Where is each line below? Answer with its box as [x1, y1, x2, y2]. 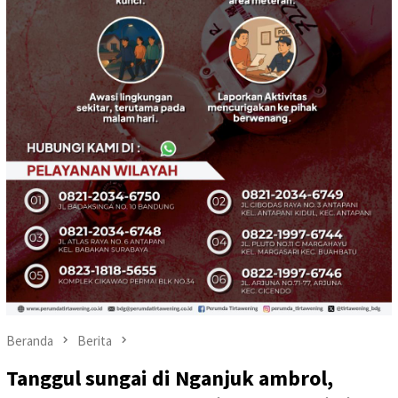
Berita [77, 332, 112, 349]
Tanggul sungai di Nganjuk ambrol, [6, 364, 333, 393]
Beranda [6, 332, 53, 349]
